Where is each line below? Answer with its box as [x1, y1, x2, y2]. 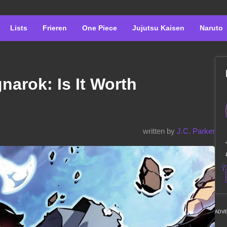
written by [143, 127, 177, 135]
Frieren [43, 24, 67, 32]
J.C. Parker [177, 127, 215, 135]
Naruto [200, 24, 223, 32]
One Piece [82, 24, 117, 32]
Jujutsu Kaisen [132, 24, 184, 32]
